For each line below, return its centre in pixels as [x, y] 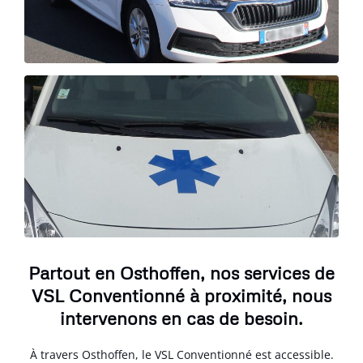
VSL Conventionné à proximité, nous [181, 295]
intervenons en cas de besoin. [181, 318]
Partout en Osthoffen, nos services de [181, 273]
